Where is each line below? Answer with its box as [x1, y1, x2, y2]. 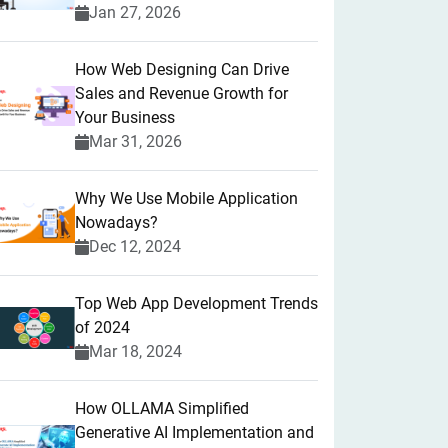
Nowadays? [75, 213, 158, 232]
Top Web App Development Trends [75, 294, 318, 313]
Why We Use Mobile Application [75, 189, 298, 208]
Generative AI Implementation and [75, 423, 314, 442]
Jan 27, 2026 [89, 3, 181, 22]
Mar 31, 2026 [89, 132, 182, 151]
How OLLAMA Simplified [75, 399, 249, 418]
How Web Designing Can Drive [75, 60, 289, 79]
